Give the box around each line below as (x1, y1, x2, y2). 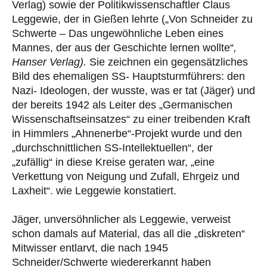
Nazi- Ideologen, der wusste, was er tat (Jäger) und (12, 85, 255, 97)
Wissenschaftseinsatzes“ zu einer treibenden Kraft (12, 113, 250, 126)
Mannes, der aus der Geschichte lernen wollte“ (12, 42, 234, 54)
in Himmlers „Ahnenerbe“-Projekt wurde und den (12, 128, 242, 140)
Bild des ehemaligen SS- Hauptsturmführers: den (12, 70, 245, 83)
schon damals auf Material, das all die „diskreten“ (12, 228, 245, 240)
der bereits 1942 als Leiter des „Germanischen (12, 99, 232, 111)
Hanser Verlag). (12, 56, 86, 69)
